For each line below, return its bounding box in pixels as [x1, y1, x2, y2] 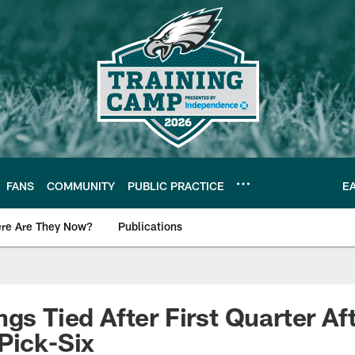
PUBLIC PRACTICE [128, 178, 224, 193]
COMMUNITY [47, 178, 115, 193]
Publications [118, 219, 182, 233]
